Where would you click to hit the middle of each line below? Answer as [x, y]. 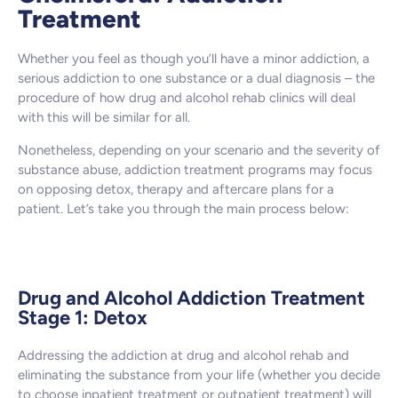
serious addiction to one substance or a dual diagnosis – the [196, 79]
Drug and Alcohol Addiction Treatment [191, 298]
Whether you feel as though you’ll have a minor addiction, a [194, 59]
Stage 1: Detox [83, 318]
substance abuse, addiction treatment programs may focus [195, 169]
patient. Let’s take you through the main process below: [183, 208]
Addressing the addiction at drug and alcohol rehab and [183, 356]
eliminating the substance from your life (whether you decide [199, 375]
